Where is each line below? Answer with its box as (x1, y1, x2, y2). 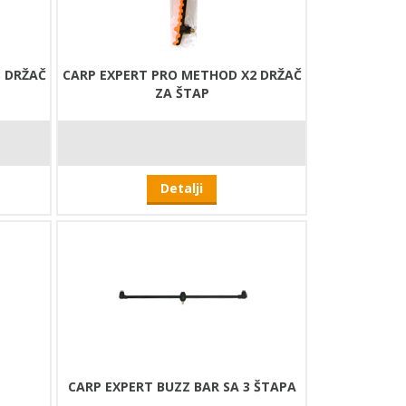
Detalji (160, 179, 204, 198)
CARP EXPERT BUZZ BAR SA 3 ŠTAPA (67, 378, 296, 396)
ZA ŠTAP (154, 84, 209, 102)
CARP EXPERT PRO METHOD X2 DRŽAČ (62, 66, 302, 84)
